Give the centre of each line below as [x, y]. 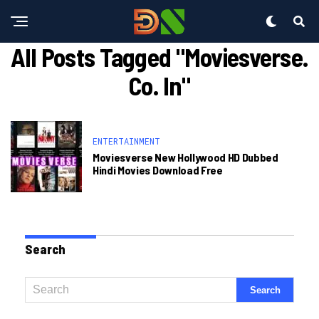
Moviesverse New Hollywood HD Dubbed [185, 157]
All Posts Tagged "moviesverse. [159, 57]
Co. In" [159, 85]
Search [45, 249]
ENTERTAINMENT [126, 141]
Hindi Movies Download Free [158, 170]
